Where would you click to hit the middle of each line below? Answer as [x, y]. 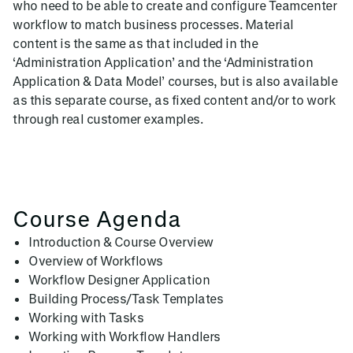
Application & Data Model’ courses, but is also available [175, 81]
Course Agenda [97, 219]
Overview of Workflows [96, 261]
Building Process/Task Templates [126, 299]
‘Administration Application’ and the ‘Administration [163, 62]
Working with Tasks [86, 318]
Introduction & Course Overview [121, 242]
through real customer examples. [108, 119]
